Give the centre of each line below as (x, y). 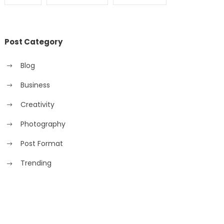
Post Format (42, 144)
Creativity (38, 104)
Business (35, 85)
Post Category (34, 41)
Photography (43, 124)
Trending (36, 163)
